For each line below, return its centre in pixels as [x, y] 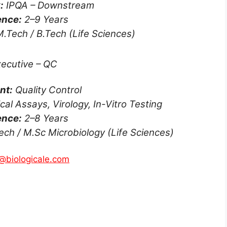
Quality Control [47, 90]
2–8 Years [45, 118]
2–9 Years [45, 19]
